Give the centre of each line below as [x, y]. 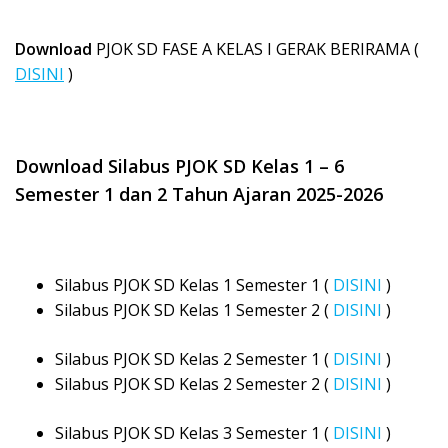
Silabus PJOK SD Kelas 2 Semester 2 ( [194, 384]
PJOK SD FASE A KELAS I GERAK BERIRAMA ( [257, 49]
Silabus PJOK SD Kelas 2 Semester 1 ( [194, 359]
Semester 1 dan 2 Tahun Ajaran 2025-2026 [199, 194]
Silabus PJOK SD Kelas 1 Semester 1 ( [194, 285]
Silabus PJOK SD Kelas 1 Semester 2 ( [194, 310]
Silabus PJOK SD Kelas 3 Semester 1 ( [194, 433]
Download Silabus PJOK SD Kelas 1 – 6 [182, 166]
